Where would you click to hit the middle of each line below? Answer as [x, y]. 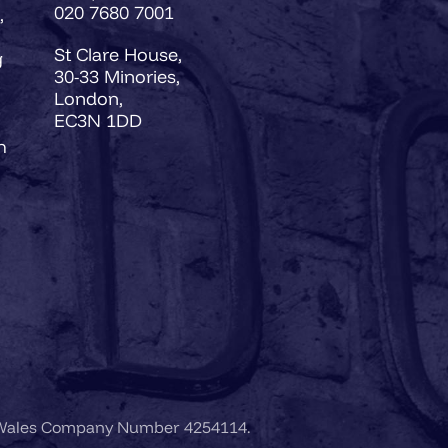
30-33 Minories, [117, 76]
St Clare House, [118, 54]
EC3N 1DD [98, 120]
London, [88, 98]
